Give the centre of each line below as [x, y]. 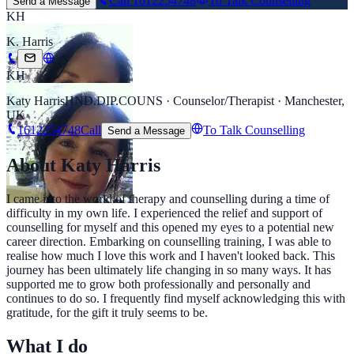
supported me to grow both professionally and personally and [158, 284]
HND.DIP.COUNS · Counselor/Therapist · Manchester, [205, 101]
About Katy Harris [83, 166]
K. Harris [30, 42]
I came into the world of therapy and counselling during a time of [168, 199]
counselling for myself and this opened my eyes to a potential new [170, 228]
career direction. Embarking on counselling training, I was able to [169, 242]
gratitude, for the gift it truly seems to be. [107, 313]
